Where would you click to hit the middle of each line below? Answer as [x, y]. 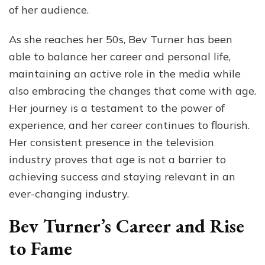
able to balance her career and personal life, [120, 56]
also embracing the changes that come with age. [132, 91]
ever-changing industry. [69, 193]
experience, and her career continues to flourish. [129, 125]
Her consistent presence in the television [112, 142]
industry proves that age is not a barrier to [117, 159]
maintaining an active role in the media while [125, 73]
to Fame [41, 248]
